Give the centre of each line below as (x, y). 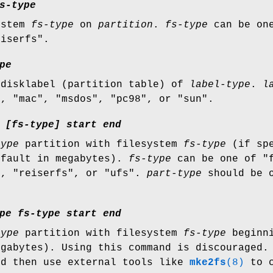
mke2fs (208, 263)
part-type (174, 174)
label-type (220, 85)
